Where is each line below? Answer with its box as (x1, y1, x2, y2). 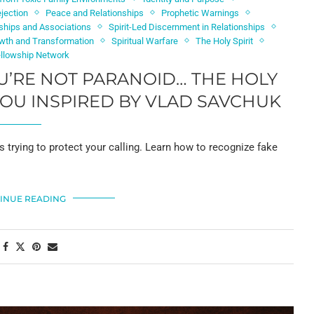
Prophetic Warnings (161, 7, 240, 18)
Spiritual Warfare (111, 35, 179, 46)
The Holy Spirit (196, 35, 254, 46)
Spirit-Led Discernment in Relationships (109, 21, 266, 32)
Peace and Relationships (46, 7, 144, 18)
